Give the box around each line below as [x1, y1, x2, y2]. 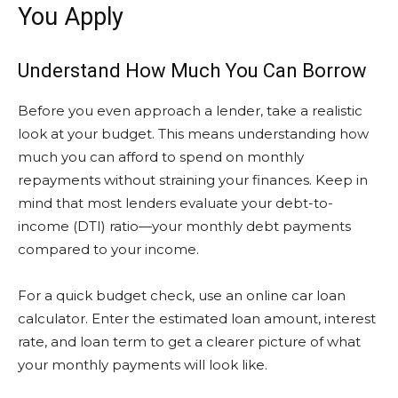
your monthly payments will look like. [18, 356, 267, 373]
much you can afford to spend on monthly [18, 148, 304, 165]
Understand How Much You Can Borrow [18, 60, 367, 82]
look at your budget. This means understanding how [18, 125, 369, 142]
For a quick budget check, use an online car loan [18, 287, 346, 304]
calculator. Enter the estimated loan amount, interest [18, 310, 376, 327]
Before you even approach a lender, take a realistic [18, 102, 362, 119]
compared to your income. [18, 241, 199, 258]
